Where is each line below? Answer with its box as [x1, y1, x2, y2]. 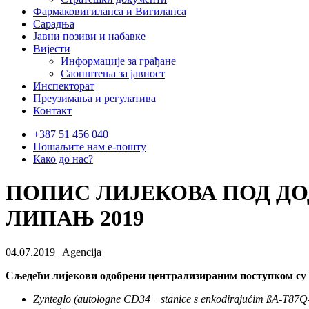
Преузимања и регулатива [33, 92, 156, 104]
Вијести [33, 43, 70, 54]
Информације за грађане [61, 55, 176, 67]
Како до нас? [33, 153, 93, 165]
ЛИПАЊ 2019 [6, 206, 144, 231]
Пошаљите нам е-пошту [33, 141, 146, 152]
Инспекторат [33, 80, 94, 92]
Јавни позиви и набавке [33, 30, 146, 42]
